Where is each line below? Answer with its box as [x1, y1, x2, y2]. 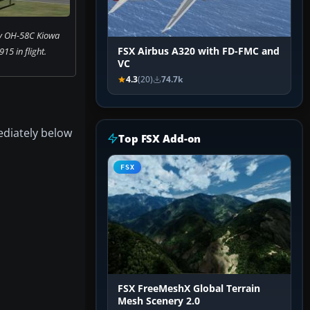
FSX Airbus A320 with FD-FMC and [118, 45, 280, 58]
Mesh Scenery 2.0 [118, 295, 200, 308]
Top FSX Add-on [118, 131, 201, 146]
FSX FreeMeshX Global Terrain [118, 282, 260, 295]
